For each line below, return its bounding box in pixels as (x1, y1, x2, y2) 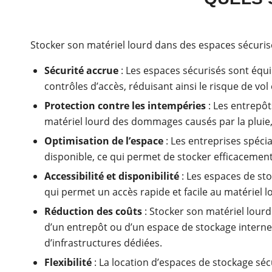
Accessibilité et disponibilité (44, 169, 179, 183)
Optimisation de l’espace (44, 134, 163, 148)
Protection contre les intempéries (44, 99, 206, 113)
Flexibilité (44, 256, 92, 270)
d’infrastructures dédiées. (44, 236, 162, 250)
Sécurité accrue (44, 64, 118, 78)
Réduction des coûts (44, 205, 142, 219)
